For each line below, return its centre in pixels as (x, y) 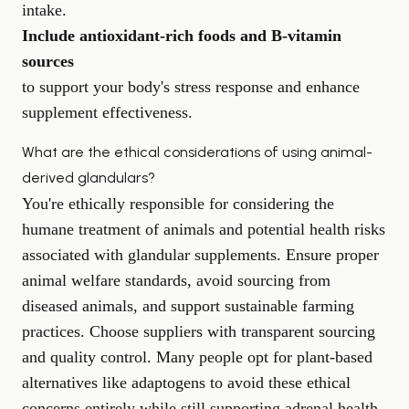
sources (48, 61)
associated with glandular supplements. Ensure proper (200, 254)
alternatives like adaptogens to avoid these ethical (186, 382)
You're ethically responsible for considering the (178, 203)
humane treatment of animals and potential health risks (204, 229)
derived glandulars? (89, 177)
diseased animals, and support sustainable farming (188, 305)
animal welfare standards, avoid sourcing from (176, 280)
